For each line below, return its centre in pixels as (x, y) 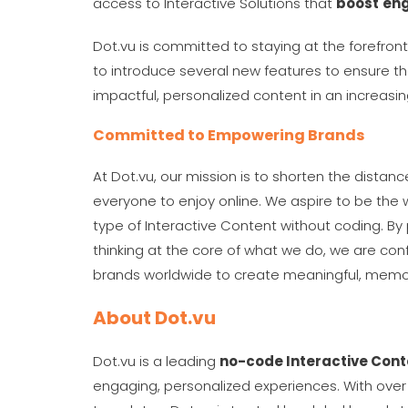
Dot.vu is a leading (156, 361)
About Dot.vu (154, 318)
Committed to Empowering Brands (229, 135)
